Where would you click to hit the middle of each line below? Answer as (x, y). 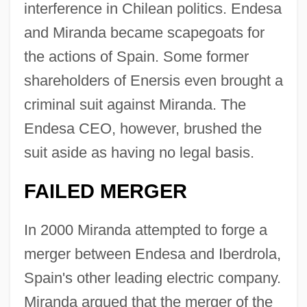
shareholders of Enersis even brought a (153, 80)
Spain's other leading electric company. (152, 278)
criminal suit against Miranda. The (135, 104)
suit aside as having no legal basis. (139, 152)
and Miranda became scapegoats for (144, 32)
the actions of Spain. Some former (136, 56)
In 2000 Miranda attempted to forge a (145, 230)
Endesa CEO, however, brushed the (143, 128)
